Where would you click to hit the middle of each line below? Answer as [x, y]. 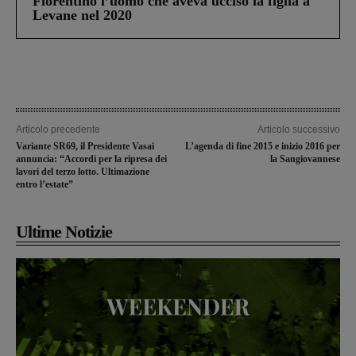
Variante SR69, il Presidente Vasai [85, 147]
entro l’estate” [44, 185]
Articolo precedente [58, 130]
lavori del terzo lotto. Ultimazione [83, 172]
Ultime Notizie [64, 232]
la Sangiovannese [305, 159]
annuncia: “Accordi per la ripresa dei [91, 159]
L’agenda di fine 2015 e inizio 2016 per [262, 147]
